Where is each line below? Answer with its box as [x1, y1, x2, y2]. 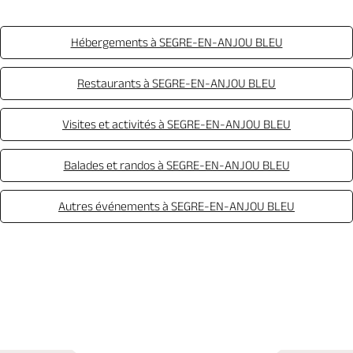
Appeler [80, 275, 121, 288]
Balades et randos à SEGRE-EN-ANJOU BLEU [63, 158, 290, 172]
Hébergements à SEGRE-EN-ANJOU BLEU [70, 35, 283, 49]
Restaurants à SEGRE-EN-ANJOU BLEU [77, 76, 276, 90]
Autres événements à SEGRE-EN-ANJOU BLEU [58, 199, 295, 213]
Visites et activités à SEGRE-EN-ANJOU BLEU [62, 117, 291, 131]
